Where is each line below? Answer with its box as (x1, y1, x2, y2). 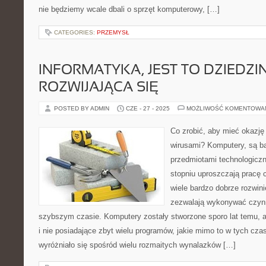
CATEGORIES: (54, 29, 97, 36)
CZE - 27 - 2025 (126, 105, 170, 112)
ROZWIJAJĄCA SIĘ (39, 81, 159, 94)
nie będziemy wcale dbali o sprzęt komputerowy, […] (39, 5, 220, 14)
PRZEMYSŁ (97, 29, 129, 36)
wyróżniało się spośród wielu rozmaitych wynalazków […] (39, 240, 236, 249)
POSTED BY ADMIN (54, 105, 111, 112)
